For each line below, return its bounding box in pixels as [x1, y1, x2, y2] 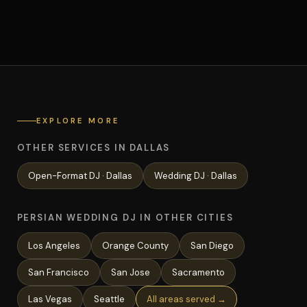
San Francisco [27, 267, 89, 278]
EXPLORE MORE [36, 116, 120, 125]
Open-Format [27, 170, 87, 182]
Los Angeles [27, 240, 80, 251]
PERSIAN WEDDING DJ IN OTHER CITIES [16, 212, 234, 223]
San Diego [190, 240, 234, 251]
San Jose [110, 267, 150, 278]
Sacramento [171, 267, 225, 278]
